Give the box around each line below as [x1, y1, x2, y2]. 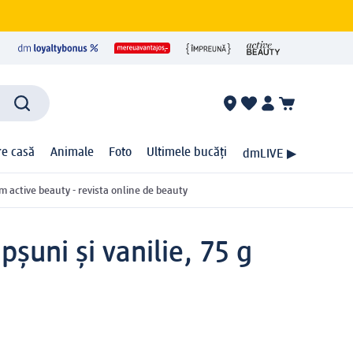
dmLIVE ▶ [242, 147, 296, 161]
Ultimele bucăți [147, 147, 228, 160]
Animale [50, 147, 94, 160]
